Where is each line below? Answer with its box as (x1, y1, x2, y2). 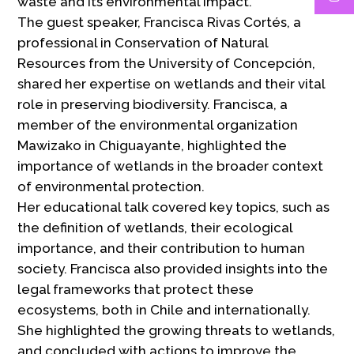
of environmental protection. (17, 178, 205, 194)
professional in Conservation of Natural (17, 34, 269, 51)
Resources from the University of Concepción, (17, 55, 316, 71)
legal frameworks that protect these (17, 281, 254, 297)
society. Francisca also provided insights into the (17, 260, 329, 277)
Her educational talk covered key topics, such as (17, 198, 330, 215)
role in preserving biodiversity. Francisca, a (17, 96, 288, 112)
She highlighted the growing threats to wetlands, (17, 322, 336, 338)
